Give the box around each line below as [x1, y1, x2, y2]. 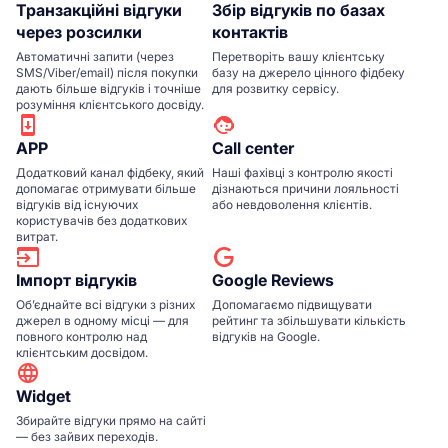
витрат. [16, 228, 58, 244]
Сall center [212, 137, 294, 158]
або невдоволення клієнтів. [212, 196, 372, 212]
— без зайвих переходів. [16, 428, 158, 444]
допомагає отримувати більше [16, 180, 196, 196]
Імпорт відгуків [16, 269, 137, 290]
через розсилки [16, 21, 142, 42]
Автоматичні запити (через [16, 48, 174, 64]
